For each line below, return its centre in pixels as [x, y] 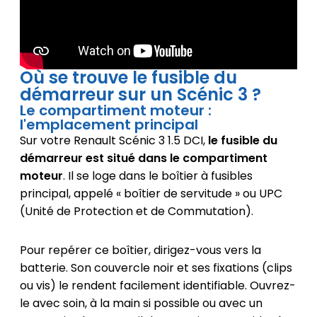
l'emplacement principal [109, 125]
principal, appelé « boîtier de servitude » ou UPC [151, 194]
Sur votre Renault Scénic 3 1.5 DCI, [114, 141]
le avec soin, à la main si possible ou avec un [141, 304]
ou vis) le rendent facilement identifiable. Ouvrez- [157, 286]
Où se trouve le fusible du [128, 78]
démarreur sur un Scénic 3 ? [140, 95]
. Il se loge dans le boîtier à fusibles [157, 176]
